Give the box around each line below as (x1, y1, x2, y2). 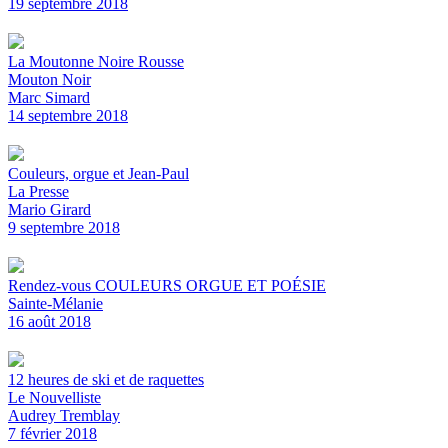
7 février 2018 (8, 424, 97, 442)
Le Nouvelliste (8, 388, 101, 406)
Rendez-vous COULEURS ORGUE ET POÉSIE (8, 276, 326, 294)
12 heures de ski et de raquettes (8, 370, 204, 388)
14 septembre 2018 (8, 106, 128, 124)
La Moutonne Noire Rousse (8, 52, 184, 70)
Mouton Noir (8, 70, 91, 88)
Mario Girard (8, 200, 91, 218)
